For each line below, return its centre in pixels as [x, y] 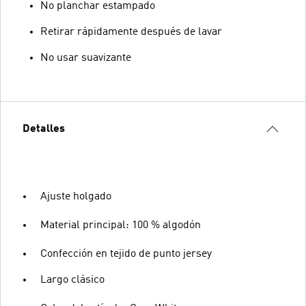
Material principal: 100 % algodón [121, 225]
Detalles [44, 129]
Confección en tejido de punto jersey [126, 254]
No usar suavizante [86, 58]
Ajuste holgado [76, 197]
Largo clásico [72, 280]
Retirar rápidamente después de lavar [131, 32]
